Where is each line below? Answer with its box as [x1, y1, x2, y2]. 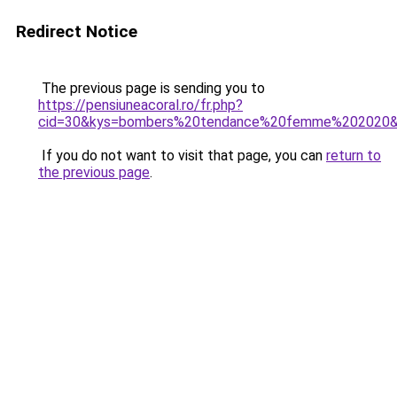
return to [326, 147, 381, 164]
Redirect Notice [16, 21, 137, 42]
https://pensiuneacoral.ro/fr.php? [38, 97, 243, 113]
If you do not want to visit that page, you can [38, 147, 326, 164]
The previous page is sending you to [38, 80, 265, 97]
